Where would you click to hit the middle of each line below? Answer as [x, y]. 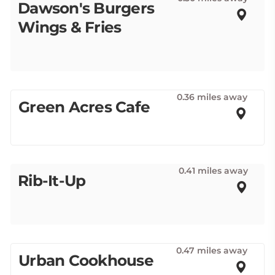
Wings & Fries [70, 27]
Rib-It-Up [52, 180]
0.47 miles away [212, 250]
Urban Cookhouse [86, 260]
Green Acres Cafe [84, 107]
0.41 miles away [213, 171]
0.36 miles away [212, 97]
